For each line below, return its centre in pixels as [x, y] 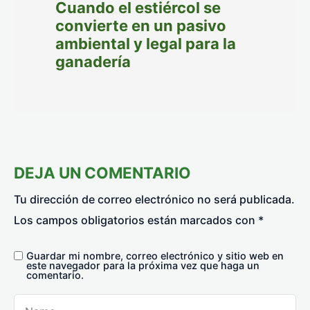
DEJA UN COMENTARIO [102, 172]
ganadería [93, 61]
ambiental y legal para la [146, 43]
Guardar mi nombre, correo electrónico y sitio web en [155, 255]
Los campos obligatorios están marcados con [136, 220]
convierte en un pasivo [141, 25]
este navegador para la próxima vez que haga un [143, 265]
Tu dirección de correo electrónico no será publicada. [154, 199]
